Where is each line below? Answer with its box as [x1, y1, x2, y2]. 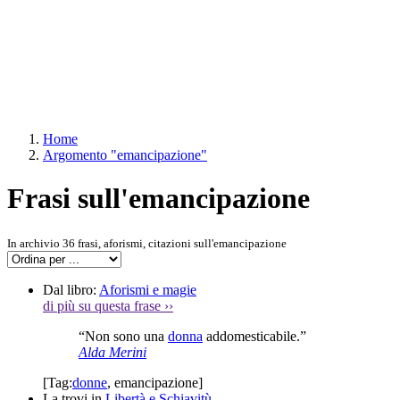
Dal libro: [43, 281, 99, 297]
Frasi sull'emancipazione [7, 182, 310, 215]
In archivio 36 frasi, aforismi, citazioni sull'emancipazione [7, 236, 287, 250]
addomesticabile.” [203, 328, 306, 344]
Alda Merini [79, 344, 146, 360]
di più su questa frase [43, 297, 164, 313]
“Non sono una [79, 328, 168, 344]
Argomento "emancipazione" [43, 147, 207, 162]
